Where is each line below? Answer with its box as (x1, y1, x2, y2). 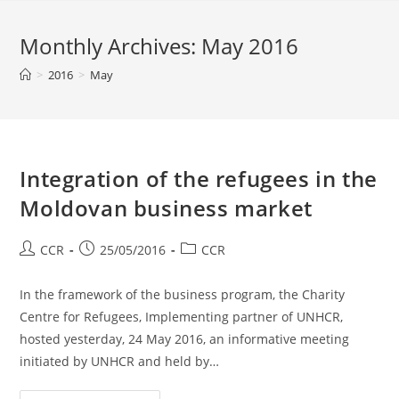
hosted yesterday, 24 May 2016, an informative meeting (20, 330, 350, 347)
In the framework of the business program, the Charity (20, 286, 346, 303)
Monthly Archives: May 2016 (20, 31, 299, 61)
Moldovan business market (20, 193, 313, 223)
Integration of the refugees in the (20, 164, 378, 193)
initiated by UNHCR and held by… (20, 353, 220, 370)
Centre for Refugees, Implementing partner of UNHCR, (20, 308, 344, 325)
